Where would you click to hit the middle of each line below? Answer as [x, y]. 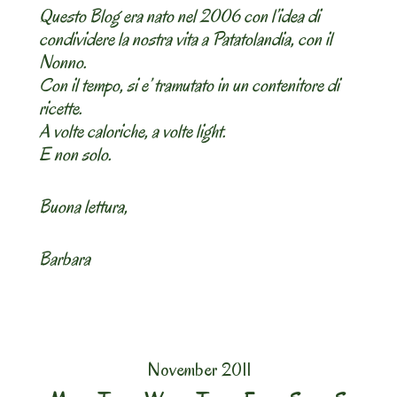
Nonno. [63, 62]
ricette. [61, 108]
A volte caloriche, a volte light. [132, 131]
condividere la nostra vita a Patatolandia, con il [186, 39]
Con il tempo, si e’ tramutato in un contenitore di [189, 85]
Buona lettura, [83, 206]
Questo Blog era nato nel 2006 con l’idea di [179, 16]
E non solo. [75, 154]
